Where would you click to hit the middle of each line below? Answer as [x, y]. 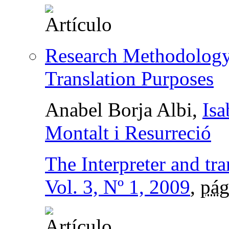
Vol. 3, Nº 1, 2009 [118, 187]
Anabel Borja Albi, [124, 109]
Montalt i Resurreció [128, 132]
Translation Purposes [129, 78]
